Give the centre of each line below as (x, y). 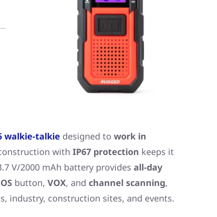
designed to (87, 136)
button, (30, 182)
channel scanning (127, 182)
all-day (148, 167)
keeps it (156, 151)
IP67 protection (106, 151)
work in (130, 136)
